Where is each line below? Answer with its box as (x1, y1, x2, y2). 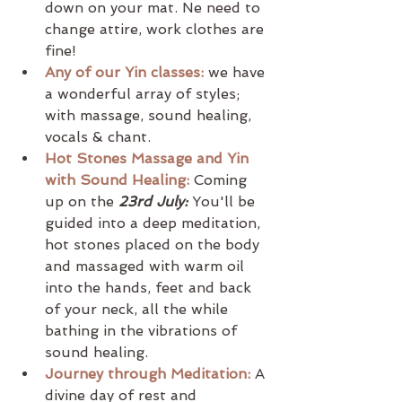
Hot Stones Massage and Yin (45, 149, 253, 167)
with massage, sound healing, (45, 106, 256, 124)
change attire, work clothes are (45, 20, 268, 38)
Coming (194, 170, 251, 188)
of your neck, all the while (45, 300, 232, 318)
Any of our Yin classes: (45, 63, 204, 81)
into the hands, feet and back (45, 278, 256, 296)
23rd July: (118, 192, 188, 210)
